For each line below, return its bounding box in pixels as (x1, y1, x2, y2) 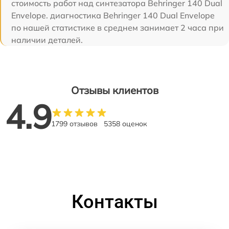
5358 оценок (104, 119, 147, 128)
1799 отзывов (51, 119, 98, 128)
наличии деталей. (11, 34, 83, 45)
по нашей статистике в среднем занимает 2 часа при (11, 22, 224, 33)
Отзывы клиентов (71, 83, 158, 97)
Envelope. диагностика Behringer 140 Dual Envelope (11, 10, 215, 20)
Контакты (71, 191, 158, 213)
